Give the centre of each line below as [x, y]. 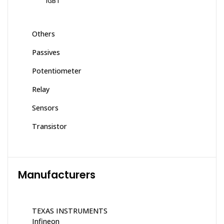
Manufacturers [57, 174]
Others [43, 33]
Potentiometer [57, 70]
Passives [46, 52]
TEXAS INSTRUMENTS [70, 210]
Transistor [49, 126]
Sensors [45, 107]
